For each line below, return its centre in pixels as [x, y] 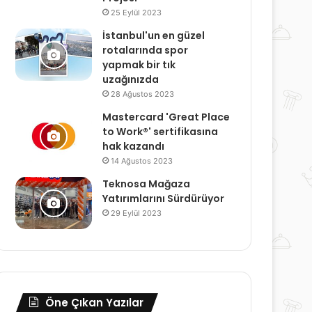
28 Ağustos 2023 [143, 94]
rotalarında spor [146, 50]
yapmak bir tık [139, 65]
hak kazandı [134, 147]
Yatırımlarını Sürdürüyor [164, 199]
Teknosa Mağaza [147, 184]
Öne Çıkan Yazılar [95, 303]
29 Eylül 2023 [136, 213]
